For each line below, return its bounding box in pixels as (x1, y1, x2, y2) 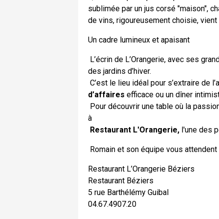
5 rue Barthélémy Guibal (88, 187, 169, 197)
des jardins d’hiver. (88, 66, 151, 76)
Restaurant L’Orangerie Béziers (88, 164, 195, 174)
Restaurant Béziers (88, 175, 153, 185)
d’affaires (88, 89, 125, 99)
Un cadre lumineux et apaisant (88, 35, 190, 44)
